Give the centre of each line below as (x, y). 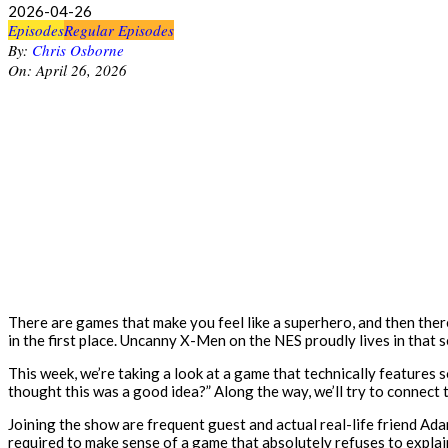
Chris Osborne (78, 50)
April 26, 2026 (81, 70)
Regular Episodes (119, 30)
